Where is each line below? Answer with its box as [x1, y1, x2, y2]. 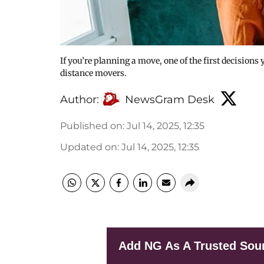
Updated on [60, 141, 117, 153]
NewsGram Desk [125, 93, 214, 106]
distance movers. [60, 68, 127, 78]
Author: [60, 93, 99, 106]
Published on [60, 120, 123, 131]
